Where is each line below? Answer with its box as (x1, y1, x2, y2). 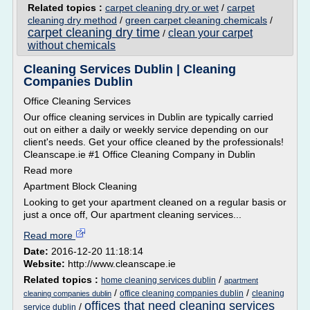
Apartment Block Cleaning (24, 181, 137, 192)
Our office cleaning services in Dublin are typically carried (24, 111, 273, 122)
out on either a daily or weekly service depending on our (24, 124, 268, 135)
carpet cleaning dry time (28, 26, 160, 39)
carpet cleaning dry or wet (105, 2, 219, 13)
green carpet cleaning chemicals (125, 15, 267, 26)
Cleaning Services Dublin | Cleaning (24, 62, 236, 76)
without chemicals (28, 39, 116, 51)
